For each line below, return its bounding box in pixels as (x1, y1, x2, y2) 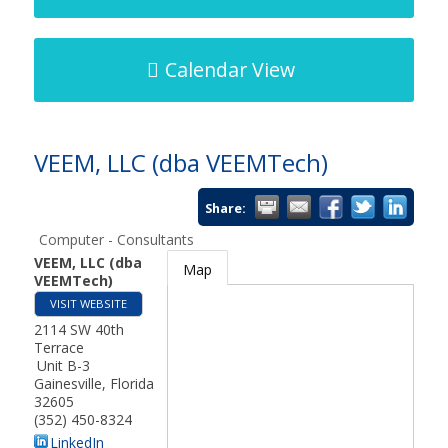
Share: (205, 200, 247, 217)
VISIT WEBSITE (49, 296, 127, 311)
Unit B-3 (36, 356, 90, 375)
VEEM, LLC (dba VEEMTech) (33, 146, 328, 179)
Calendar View (164, 56, 295, 83)
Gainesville (33, 374, 102, 393)
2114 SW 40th (33, 320, 124, 339)
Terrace (33, 338, 84, 357)
